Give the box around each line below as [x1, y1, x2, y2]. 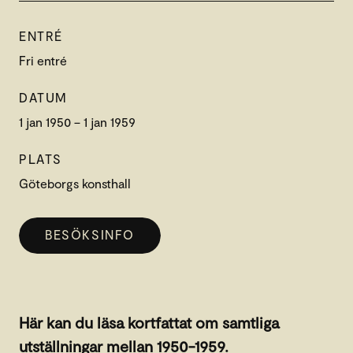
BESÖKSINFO [45, 227, 135, 243]
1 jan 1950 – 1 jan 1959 [19, 113, 136, 129]
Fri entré [19, 52, 67, 68]
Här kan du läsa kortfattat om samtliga [19, 312, 279, 332]
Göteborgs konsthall [19, 175, 131, 191]
